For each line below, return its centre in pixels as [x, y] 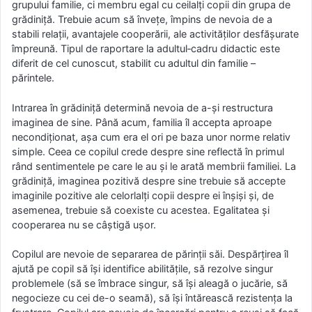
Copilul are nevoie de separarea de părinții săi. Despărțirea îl [150, 254]
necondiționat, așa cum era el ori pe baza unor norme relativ [151, 136]
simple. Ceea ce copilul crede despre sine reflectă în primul [148, 151]
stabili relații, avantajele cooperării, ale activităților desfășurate [155, 34]
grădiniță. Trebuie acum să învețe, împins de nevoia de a [142, 19]
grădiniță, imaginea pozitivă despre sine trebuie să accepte [149, 180]
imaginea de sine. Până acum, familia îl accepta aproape [142, 122]
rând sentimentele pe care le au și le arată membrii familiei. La [154, 166]
